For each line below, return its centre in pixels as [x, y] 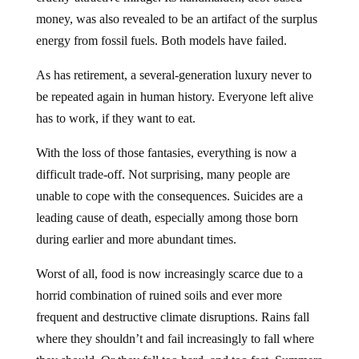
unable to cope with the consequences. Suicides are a [169, 196]
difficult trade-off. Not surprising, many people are [163, 175]
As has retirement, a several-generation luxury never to [173, 75]
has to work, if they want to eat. [115, 119]
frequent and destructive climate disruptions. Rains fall [172, 317]
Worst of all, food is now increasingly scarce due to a [169, 274]
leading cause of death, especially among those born [167, 218]
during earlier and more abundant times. [136, 240]
